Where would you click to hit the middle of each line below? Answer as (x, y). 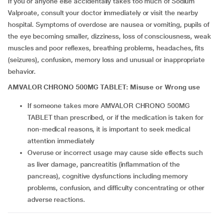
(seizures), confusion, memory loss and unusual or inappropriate (106, 60)
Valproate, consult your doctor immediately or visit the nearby (103, 13)
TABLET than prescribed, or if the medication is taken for (115, 117)
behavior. (22, 71)
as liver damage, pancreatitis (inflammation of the (104, 164)
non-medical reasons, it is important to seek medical (109, 129)
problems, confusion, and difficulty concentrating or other (116, 188)
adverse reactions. (56, 199)
